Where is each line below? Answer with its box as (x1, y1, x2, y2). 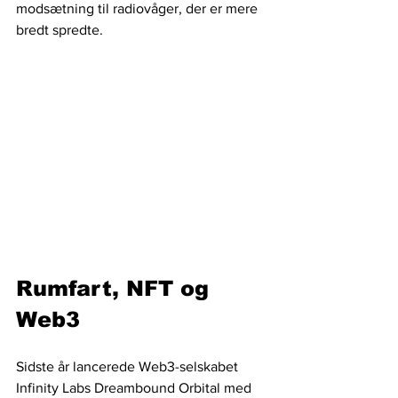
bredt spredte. (16, 21, 107, 37)
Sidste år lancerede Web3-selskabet (16, 358, 242, 374)
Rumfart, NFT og (16, 275, 216, 300)
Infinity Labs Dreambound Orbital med (16, 379, 255, 395)
